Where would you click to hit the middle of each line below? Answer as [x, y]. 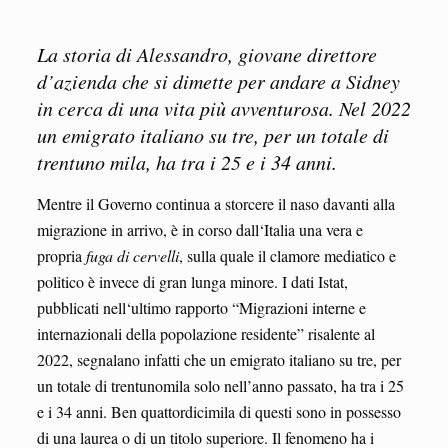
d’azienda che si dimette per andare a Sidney [218, 80]
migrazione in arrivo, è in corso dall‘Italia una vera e [199, 229]
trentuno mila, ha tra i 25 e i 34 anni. [186, 161]
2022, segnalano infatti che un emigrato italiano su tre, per [218, 359]
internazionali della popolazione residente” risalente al [205, 333]
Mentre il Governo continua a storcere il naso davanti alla [215, 203]
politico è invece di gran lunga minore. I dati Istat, [192, 281]
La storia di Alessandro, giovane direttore [206, 53]
